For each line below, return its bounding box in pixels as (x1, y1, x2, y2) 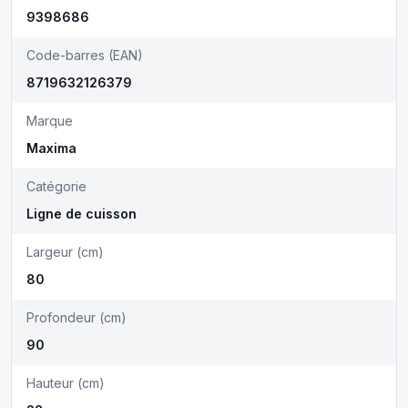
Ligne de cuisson (26, 206, 137, 221)
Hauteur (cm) (26, 375, 105, 391)
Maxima (26, 140, 76, 156)
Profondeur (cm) (26, 310, 127, 325)
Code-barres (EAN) (26, 47, 143, 63)
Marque (26, 113, 73, 128)
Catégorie (26, 178, 87, 194)
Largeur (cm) (26, 244, 104, 260)
